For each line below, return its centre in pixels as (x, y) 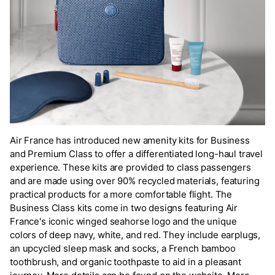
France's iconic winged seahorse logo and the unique (123, 221)
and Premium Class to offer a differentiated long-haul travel (137, 153)
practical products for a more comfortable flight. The (121, 194)
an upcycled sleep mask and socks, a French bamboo (123, 248)
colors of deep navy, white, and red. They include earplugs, (135, 234)
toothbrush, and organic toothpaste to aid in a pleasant (126, 261)
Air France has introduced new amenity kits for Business (130, 140)
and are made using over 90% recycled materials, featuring (135, 180)
